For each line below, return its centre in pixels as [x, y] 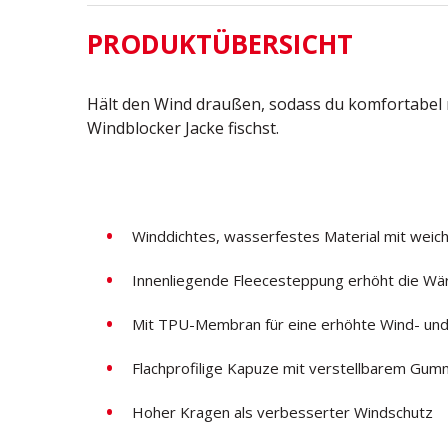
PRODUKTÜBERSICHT [220, 44]
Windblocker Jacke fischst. [183, 128]
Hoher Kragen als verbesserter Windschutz [282, 412]
